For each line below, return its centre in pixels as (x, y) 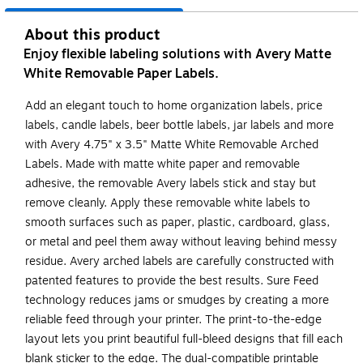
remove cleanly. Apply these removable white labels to (168, 203)
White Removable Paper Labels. (121, 74)
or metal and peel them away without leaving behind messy (181, 242)
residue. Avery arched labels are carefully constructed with (179, 262)
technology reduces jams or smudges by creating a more (177, 301)
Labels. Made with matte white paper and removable (162, 164)
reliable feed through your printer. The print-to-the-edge (173, 320)
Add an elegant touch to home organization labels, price (174, 106)
